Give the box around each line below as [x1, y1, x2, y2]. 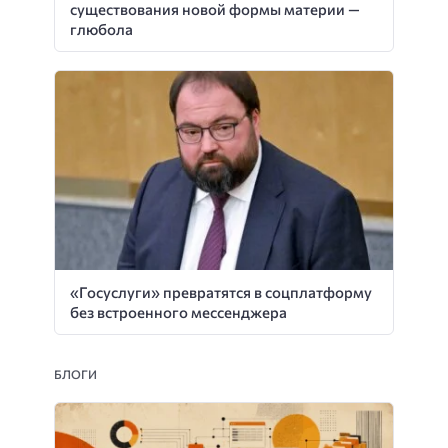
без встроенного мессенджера [70, 302, 287, 321]
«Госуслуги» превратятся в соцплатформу [70, 282, 372, 301]
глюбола [70, 19, 136, 38]
